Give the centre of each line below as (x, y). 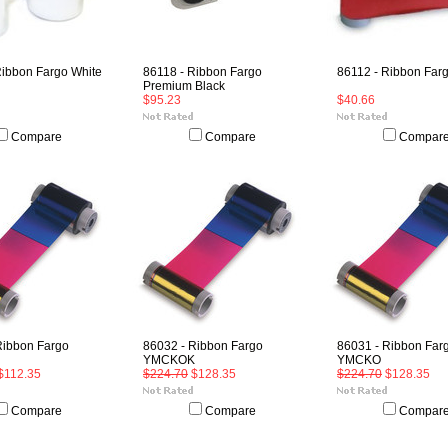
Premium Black (184, 86)
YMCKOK (169, 360)
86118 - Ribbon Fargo (202, 72)
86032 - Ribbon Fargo (203, 346)
